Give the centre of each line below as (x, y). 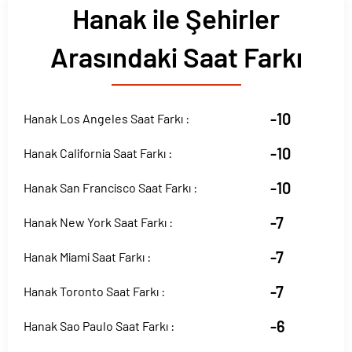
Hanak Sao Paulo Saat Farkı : (99, 326)
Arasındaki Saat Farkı (176, 57)
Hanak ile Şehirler (176, 18)
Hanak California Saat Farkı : (98, 153)
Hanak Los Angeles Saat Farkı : (106, 118)
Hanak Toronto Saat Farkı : (94, 291)
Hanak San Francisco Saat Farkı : (110, 187)
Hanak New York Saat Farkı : (98, 222)
